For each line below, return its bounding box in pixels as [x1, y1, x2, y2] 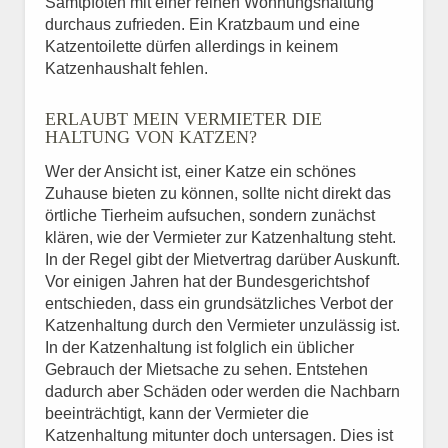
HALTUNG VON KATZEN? [45, 127, 257, 147]
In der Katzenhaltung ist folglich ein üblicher [45, 339, 354, 356]
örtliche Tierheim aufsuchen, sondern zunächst [45, 207, 375, 224]
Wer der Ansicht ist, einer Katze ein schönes [45, 163, 356, 180]
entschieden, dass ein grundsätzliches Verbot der [45, 295, 393, 312]
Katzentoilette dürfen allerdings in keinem [45, 38, 338, 55]
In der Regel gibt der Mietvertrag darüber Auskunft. [45, 251, 400, 268]
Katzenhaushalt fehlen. [45, 60, 208, 77]
